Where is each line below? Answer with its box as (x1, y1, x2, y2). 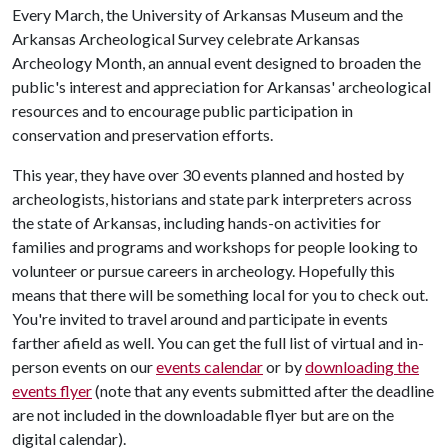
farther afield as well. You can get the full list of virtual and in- (12, 333, 424, 352)
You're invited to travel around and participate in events (12, 309, 388, 328)
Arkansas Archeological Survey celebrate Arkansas (12, 29, 360, 48)
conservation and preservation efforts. (12, 125, 273, 144)
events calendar (156, 357, 263, 376)
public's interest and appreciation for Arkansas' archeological (12, 77, 431, 96)
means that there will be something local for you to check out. (12, 285, 428, 304)
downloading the (305, 357, 419, 376)
